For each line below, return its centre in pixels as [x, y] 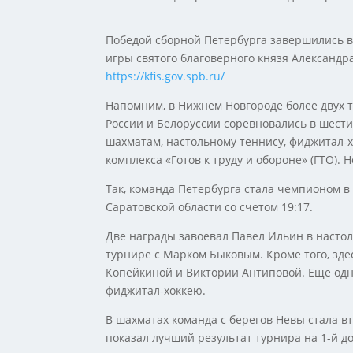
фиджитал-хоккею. [156, 291]
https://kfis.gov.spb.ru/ [165, 76]
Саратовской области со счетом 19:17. [210, 207]
